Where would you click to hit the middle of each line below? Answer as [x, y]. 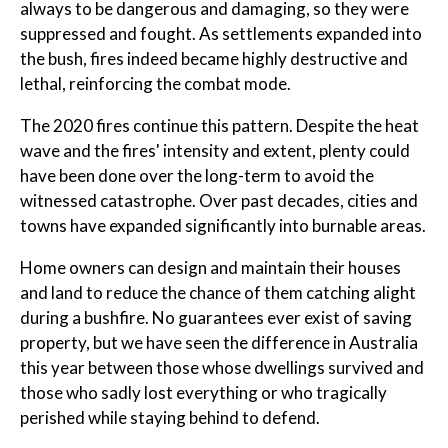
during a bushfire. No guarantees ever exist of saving [216, 318]
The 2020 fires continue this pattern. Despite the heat [219, 126]
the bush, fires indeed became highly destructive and [214, 59]
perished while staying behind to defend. [170, 418]
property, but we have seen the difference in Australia [219, 343]
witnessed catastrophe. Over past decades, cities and [219, 201]
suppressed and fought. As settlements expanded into [221, 34]
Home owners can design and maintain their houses [210, 268]
